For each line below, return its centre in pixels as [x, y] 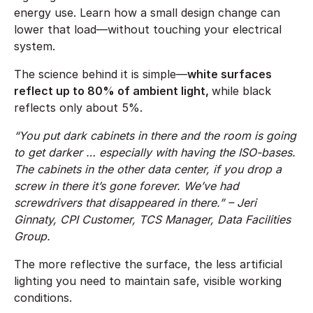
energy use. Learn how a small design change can [147, 12]
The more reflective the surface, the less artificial [148, 264]
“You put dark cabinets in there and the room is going [155, 135]
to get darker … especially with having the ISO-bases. [155, 152]
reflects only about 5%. [82, 107]
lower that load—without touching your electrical [148, 29]
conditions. [45, 297]
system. [35, 46]
